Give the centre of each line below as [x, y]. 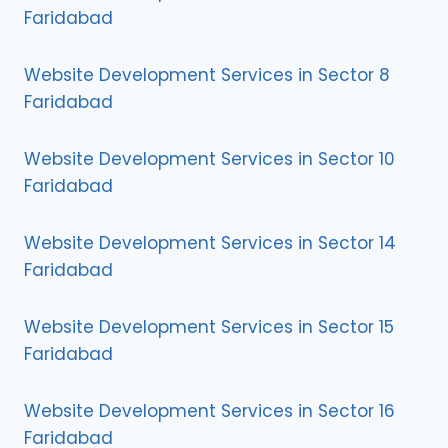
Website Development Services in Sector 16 [209, 411]
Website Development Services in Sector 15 [209, 327]
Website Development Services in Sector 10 [209, 159]
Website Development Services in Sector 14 [210, 243]
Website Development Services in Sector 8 [207, 75]
